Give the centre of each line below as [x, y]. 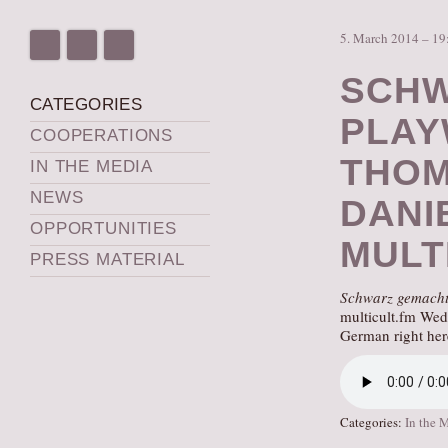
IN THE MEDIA [92, 166]
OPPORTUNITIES [104, 228]
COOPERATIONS [102, 135]
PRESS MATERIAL [107, 259]
